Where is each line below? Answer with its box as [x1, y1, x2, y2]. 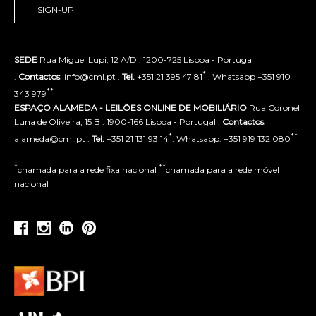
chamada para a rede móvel [166, 164, 279, 175]
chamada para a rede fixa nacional [18, 164, 159, 175]
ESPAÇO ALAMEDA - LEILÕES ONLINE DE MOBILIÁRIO [14, 102, 247, 113]
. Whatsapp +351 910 [206, 71, 291, 82]
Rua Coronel [247, 102, 300, 113]
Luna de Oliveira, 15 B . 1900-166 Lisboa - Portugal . [14, 116, 222, 127]
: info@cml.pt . [60, 71, 122, 82]
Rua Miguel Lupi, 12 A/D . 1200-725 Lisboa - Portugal [37, 54, 254, 65]
